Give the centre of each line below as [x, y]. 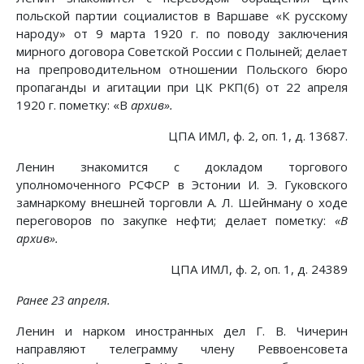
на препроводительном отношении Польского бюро [182, 69]
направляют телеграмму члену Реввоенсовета [182, 349]
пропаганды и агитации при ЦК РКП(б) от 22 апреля [182, 87]
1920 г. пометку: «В [74, 105]
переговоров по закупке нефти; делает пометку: [175, 221]
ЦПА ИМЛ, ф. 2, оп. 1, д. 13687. [258, 136]
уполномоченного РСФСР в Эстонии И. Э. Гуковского [182, 185]
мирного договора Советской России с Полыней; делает [182, 52]
